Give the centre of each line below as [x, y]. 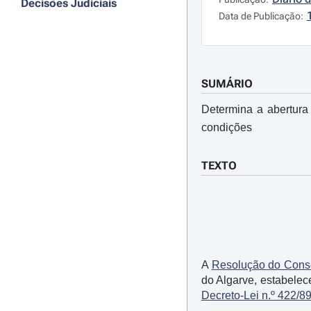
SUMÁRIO [227, 84]
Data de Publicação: [261, 16]
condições [226, 127]
